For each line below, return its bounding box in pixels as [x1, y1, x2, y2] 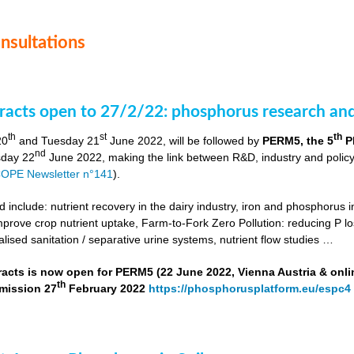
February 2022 [66, 281, 149, 295]
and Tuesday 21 [16, 134, 100, 147]
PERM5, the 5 [262, 134, 334, 147]
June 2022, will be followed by [107, 134, 263, 147]
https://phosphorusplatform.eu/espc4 [149, 281, 352, 295]
